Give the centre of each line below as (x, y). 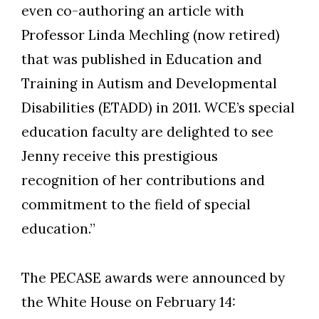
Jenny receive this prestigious (120, 156)
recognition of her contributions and (143, 181)
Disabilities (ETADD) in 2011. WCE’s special (158, 108)
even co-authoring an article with (133, 11)
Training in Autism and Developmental (149, 84)
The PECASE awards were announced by (153, 278)
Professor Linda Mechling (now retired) (151, 35)
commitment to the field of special (136, 205)
